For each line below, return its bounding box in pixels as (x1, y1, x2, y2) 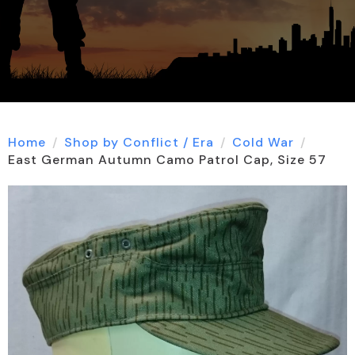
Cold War (232, 134, 294, 151)
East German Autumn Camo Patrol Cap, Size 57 (8, 151, 326, 169)
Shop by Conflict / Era (64, 134, 214, 151)
